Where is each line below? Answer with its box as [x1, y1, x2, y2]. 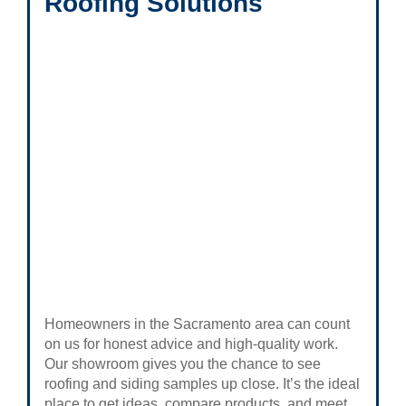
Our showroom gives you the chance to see [44, 356, 321, 372]
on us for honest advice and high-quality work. [44, 336, 338, 352]
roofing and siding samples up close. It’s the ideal [44, 376, 360, 391]
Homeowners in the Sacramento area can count [44, 316, 350, 332]
